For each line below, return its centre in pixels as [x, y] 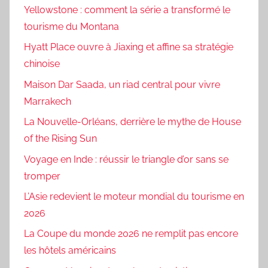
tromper [42, 176]
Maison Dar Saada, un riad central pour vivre [122, 84]
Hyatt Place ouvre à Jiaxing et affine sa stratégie [129, 47]
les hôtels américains [70, 251]
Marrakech [48, 101]
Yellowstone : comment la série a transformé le [127, 10]
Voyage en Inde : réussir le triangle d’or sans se [126, 159]
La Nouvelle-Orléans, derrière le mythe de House [133, 122]
